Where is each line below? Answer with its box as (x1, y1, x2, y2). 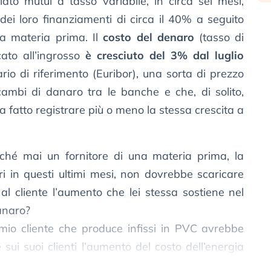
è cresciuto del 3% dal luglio (85, 48, 244, 63)
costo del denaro (103, 30, 194, 45)
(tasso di (194, 30, 244, 45)
